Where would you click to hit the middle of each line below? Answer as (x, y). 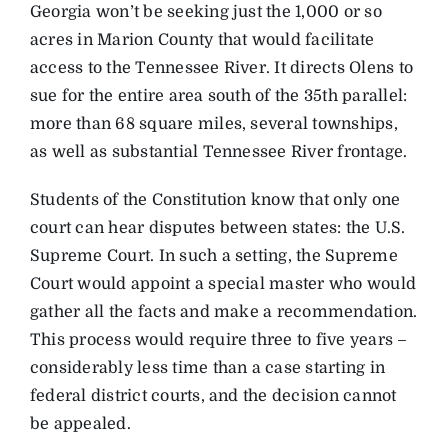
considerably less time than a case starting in (207, 367)
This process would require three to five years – (218, 339)
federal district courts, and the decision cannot (213, 395)
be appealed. (80, 423)
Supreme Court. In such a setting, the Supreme (213, 255)
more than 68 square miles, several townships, (213, 123)
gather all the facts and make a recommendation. (223, 311)
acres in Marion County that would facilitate (202, 39)
